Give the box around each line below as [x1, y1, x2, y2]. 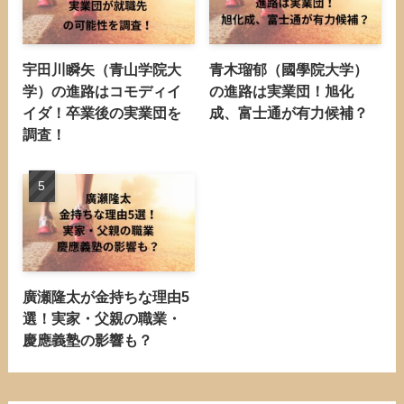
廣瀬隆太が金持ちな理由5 [22, 288, 189, 305]
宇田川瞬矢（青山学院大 [22, 60, 181, 78]
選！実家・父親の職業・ [22, 309, 181, 326]
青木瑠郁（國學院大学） [209, 60, 369, 78]
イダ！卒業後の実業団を [22, 104, 181, 121]
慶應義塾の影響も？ [22, 331, 152, 348]
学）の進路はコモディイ [22, 82, 181, 99]
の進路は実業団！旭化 [209, 82, 354, 99]
